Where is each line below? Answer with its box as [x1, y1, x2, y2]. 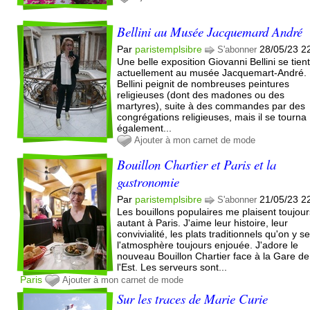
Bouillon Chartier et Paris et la [117, 155, 277, 173]
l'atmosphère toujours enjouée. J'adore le [117, 239, 299, 250]
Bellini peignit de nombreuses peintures [117, 77, 290, 89]
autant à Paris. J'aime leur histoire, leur [117, 217, 289, 228]
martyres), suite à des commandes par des [117, 100, 306, 111]
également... [117, 122, 172, 134]
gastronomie [117, 172, 180, 190]
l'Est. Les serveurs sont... [117, 261, 228, 273]
